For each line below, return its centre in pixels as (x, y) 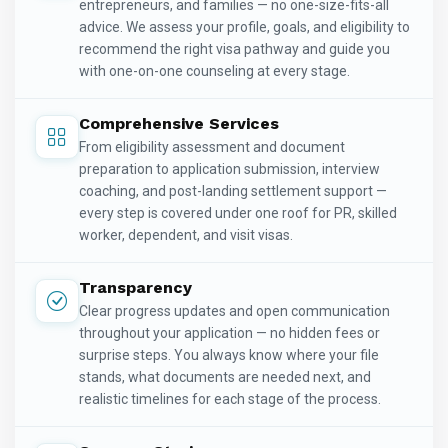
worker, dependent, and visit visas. (186, 235)
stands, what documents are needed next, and (225, 377)
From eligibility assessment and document (212, 147)
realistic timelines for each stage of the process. (230, 399)
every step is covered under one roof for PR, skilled (238, 213)
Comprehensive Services (179, 124)
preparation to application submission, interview (229, 169)
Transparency (135, 288)
